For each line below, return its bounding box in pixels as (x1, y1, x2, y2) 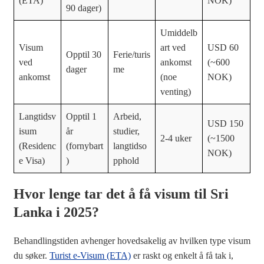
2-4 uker (160, 133, 192, 144)
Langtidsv (19, 111, 56, 122)
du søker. (14, 250, 49, 261)
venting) (160, 87, 191, 97)
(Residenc (19, 141, 56, 151)
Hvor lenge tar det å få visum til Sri (14, 186, 229, 202)
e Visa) (19, 156, 45, 166)
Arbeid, (113, 111, 141, 122)
